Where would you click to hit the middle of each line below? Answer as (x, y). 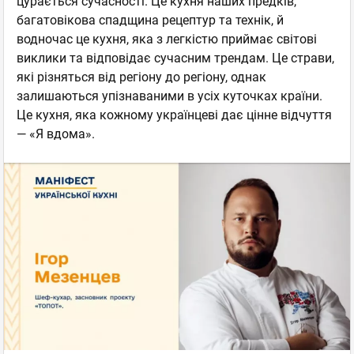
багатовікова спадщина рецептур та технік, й (150, 20)
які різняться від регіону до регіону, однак (141, 77)
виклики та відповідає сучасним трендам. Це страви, (175, 58)
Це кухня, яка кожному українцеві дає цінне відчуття (174, 115)
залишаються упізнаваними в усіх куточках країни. (169, 96)
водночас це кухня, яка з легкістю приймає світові (167, 39)
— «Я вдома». (56, 134)
